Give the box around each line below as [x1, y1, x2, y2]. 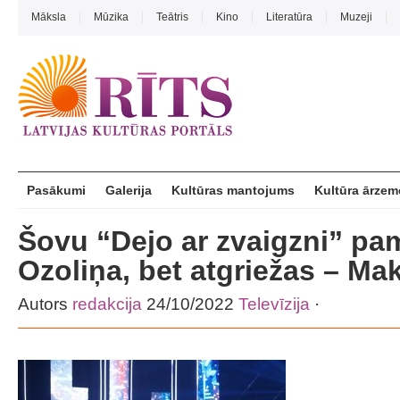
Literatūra [266, 11, 312, 23]
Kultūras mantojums [171, 183, 295, 197]
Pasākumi [27, 183, 86, 197]
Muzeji [340, 11, 372, 23]
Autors [18, 295, 72, 313]
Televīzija [238, 295, 310, 313]
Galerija [105, 183, 152, 197]
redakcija [72, 295, 142, 313]
